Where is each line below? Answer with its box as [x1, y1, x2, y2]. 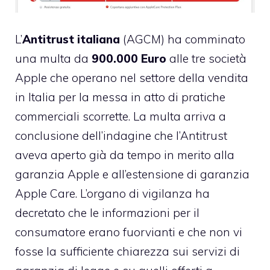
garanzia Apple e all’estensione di [15, 167, 200, 182]
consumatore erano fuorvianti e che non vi [15, 225, 242, 240]
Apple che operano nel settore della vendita [15, 71, 248, 86]
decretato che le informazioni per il [15, 206, 199, 221]
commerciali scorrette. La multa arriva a [15, 109, 226, 124]
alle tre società [166, 51, 246, 66]
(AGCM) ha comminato [120, 32, 245, 47]
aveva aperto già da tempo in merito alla [15, 148, 234, 163]
